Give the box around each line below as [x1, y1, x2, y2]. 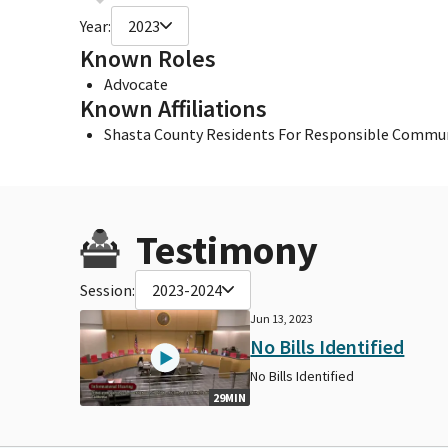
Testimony [136, 224, 318, 275]
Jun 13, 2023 [250, 310, 314, 326]
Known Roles [80, 42, 216, 74]
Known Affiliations [80, 92, 267, 124]
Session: [80, 279, 135, 300]
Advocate [104, 73, 168, 94]
